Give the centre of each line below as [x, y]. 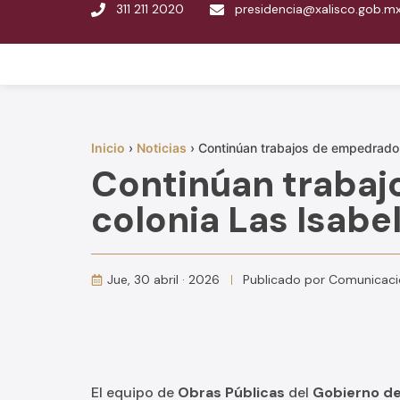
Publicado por [286, 279]
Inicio [108, 148]
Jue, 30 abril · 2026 [163, 279]
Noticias [162, 148]
